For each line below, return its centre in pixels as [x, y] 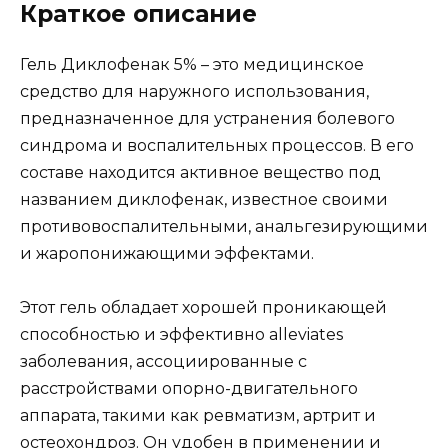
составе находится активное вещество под [200, 172]
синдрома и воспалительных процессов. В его [217, 145]
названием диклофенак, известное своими [204, 199]
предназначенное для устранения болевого [207, 118]
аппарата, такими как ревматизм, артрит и [198, 415]
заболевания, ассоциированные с [163, 361]
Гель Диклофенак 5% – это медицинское [192, 64]
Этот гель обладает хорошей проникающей [203, 307]
